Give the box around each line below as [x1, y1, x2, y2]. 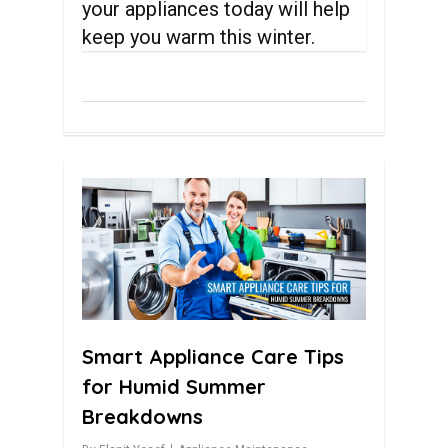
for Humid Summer [82, 374, 266, 399]
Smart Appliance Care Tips [82, 344, 344, 369]
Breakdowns [82, 404, 203, 429]
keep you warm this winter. [82, 25, 316, 49]
